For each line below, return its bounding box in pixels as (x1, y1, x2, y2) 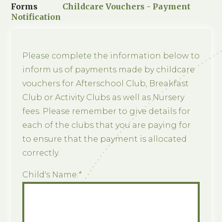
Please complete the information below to (22, 51, 200, 61)
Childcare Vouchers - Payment (62, 1, 191, 11)
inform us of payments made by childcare (22, 65, 195, 75)
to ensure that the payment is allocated (22, 134, 187, 144)
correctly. (22, 148, 59, 158)
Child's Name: (22, 170, 78, 180)
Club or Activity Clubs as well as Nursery (22, 93, 184, 103)
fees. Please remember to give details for (22, 107, 190, 116)
